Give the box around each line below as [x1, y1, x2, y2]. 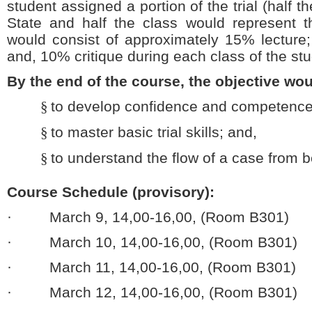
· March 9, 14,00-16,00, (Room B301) [7, 209, 289, 225]
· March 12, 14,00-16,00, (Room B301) [7, 284, 297, 300]
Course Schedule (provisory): [7, 184, 214, 200]
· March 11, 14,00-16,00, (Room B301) [7, 259, 296, 275]
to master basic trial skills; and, [51, 124, 257, 140]
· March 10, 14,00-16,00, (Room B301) [7, 234, 297, 250]
